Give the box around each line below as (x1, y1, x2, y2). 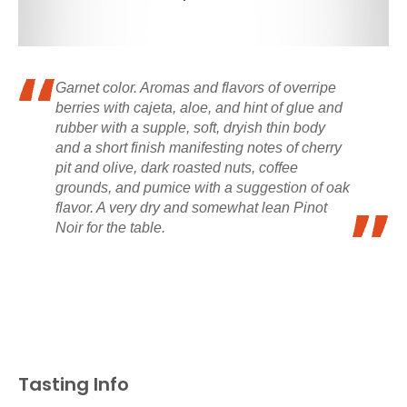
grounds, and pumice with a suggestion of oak (55, 180, 350, 196)
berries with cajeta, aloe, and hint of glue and (55, 100, 342, 116)
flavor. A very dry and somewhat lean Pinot (55, 200, 327, 216)
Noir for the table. (55, 220, 165, 236)
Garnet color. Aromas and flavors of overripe (55, 80, 336, 96)
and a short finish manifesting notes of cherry (55, 140, 342, 156)
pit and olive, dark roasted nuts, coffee (55, 160, 298, 176)
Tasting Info (18, 372, 129, 398)
